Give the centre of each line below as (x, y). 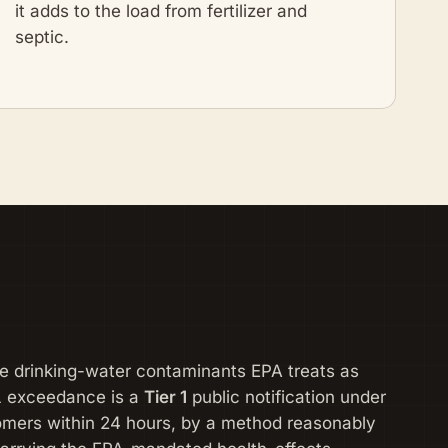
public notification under (286, 397)
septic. (42, 36)
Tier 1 (165, 397)
